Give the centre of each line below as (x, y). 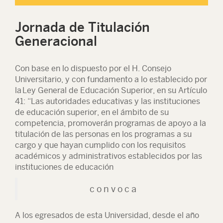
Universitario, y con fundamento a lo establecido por (111, 79)
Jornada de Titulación (82, 27)
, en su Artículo (180, 90)
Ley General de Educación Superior (88, 90)
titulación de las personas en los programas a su (103, 134)
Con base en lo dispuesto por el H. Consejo (93, 68)
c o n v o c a (113, 189)
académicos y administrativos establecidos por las (109, 156)
